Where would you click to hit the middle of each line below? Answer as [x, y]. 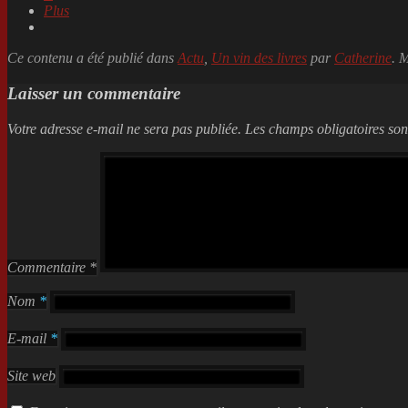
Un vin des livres [259, 58]
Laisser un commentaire [94, 93]
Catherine [363, 58]
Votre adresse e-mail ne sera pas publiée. [124, 128]
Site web [31, 375]
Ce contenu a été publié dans [92, 58]
